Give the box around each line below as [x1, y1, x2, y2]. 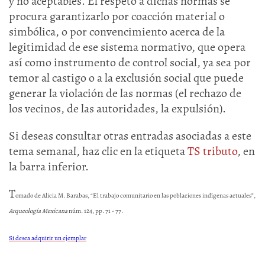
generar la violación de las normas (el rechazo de [9, 85, 241, 101]
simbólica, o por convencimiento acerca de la [9, 24, 225, 40]
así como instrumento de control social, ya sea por [9, 54, 251, 70]
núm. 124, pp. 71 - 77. [67, 206, 123, 215]
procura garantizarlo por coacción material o [9, 8, 225, 24]
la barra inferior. [9, 159, 89, 174]
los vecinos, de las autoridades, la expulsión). [9, 101, 226, 117]
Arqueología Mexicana [9, 206, 67, 215]
